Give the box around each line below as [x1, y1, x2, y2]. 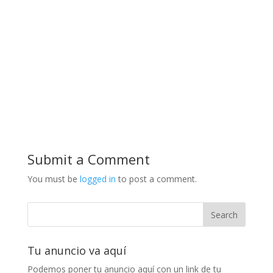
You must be [27, 173, 80, 185]
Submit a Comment [27, 150, 150, 169]
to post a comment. [115, 173, 197, 185]
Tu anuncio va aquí [27, 243, 126, 258]
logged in [79, 173, 116, 185]
